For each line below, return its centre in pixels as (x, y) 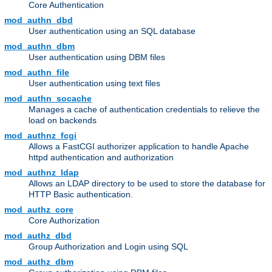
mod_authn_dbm (39, 46)
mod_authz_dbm (39, 262)
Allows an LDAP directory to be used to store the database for (147, 184)
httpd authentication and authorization (101, 158)
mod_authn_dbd (39, 20)
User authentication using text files (94, 83)
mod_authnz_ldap (42, 173)
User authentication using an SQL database (112, 31)
